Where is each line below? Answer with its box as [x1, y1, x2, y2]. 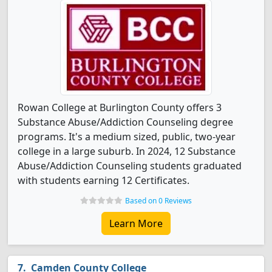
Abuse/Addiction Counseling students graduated [18, 159, 242, 172]
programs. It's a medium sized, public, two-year [18, 130, 236, 143]
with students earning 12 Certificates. [18, 174, 189, 187]
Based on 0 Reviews [125, 195, 192, 206]
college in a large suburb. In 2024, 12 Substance [18, 144, 236, 158]
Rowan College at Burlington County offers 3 [18, 101, 222, 114]
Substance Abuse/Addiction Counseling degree [18, 115, 233, 129]
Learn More [109, 217, 163, 230]
